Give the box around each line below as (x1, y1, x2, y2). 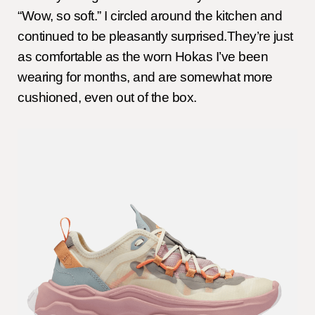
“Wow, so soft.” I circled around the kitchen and (18, 8, 282, 24)
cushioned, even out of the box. (18, 90, 197, 105)
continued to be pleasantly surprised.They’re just (18, 29, 293, 44)
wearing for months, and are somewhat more (18, 70, 273, 85)
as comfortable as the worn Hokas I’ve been (18, 49, 268, 65)
